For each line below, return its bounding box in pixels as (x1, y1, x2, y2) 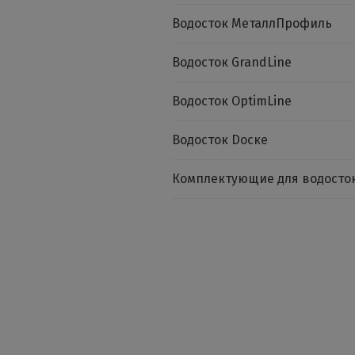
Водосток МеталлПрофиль (172, 16, 332, 31)
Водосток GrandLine (172, 55, 292, 70)
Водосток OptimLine (172, 94, 292, 109)
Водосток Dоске (172, 132, 268, 147)
